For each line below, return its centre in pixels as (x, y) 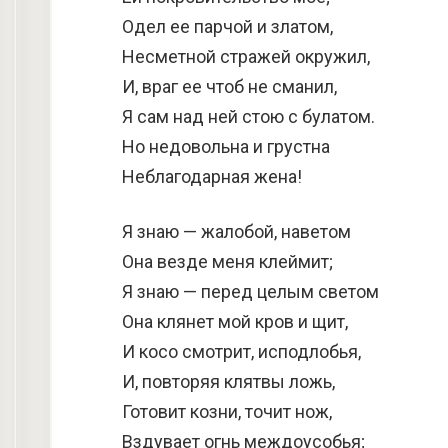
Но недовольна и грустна (226, 146)
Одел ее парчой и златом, (227, 26)
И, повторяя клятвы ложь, (228, 381)
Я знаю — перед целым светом (250, 291)
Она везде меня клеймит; (227, 261)
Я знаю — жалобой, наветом (236, 231)
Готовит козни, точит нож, (227, 411)
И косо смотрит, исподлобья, (241, 351)
